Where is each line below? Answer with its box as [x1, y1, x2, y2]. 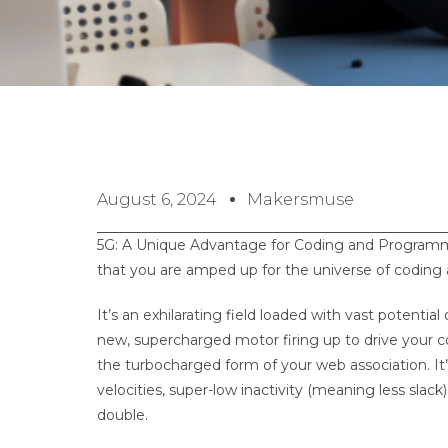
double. [97, 406, 156, 424]
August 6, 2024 [97, 190, 217, 209]
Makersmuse [247, 190, 354, 209]
